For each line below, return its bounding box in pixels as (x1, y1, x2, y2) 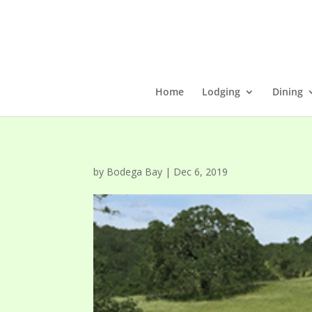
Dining (272, 85, 303, 98)
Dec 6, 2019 (173, 165, 228, 178)
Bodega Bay (107, 165, 163, 178)
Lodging (201, 85, 240, 98)
